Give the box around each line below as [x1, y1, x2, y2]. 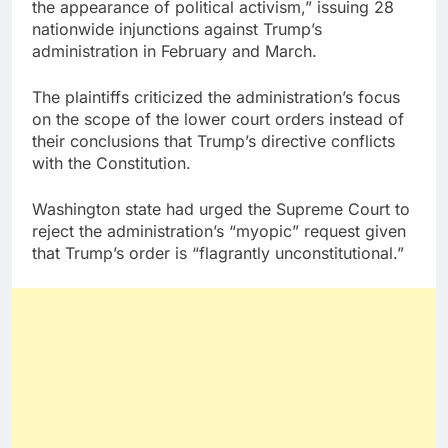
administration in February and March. [32, 41, 317, 62]
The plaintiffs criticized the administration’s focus [32, 87, 400, 108]
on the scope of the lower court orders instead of [32, 109, 404, 130]
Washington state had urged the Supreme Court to [32, 199, 410, 220]
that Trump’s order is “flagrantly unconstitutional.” [32, 243, 404, 264]
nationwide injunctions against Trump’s [32, 19, 322, 40]
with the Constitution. [32, 153, 191, 174]
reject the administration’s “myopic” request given [32, 221, 406, 242]
